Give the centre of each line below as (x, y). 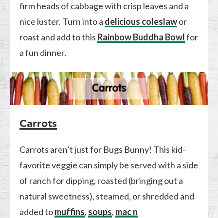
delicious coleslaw (141, 21)
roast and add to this (59, 37)
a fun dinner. (43, 52)
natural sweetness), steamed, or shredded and (107, 196)
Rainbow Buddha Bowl (141, 37)
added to (37, 211)
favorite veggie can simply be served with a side (109, 165)
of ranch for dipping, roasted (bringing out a (101, 180)
